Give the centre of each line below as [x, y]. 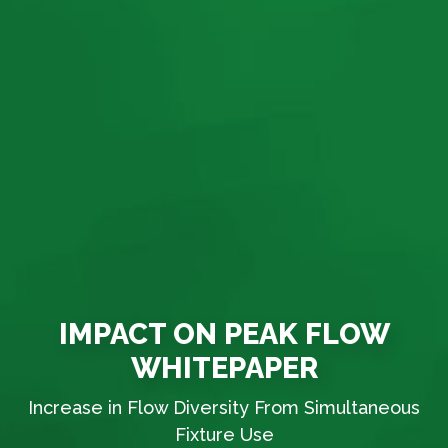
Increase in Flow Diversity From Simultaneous [224, 407]
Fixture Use [224, 434]
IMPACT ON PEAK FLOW [224, 334]
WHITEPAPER [224, 368]
